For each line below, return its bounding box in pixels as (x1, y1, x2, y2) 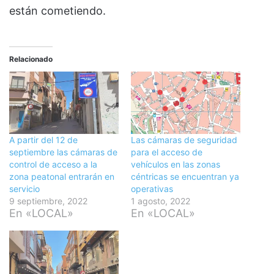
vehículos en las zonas (131, 158, 220, 169)
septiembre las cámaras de (9, 146, 117, 157)
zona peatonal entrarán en (9, 171, 114, 182)
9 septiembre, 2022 (9, 195, 87, 206)
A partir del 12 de (9, 134, 78, 145)
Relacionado (9, 54, 53, 64)
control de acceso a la (9, 158, 97, 169)
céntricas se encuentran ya (131, 171, 239, 182)
